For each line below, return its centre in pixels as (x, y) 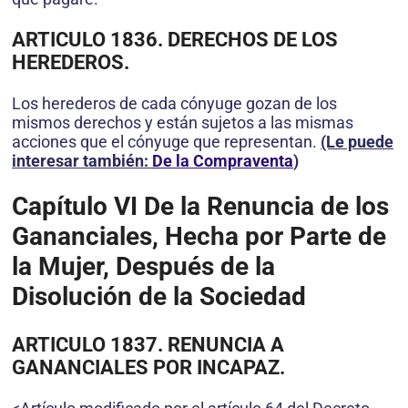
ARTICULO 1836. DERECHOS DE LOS (175, 40)
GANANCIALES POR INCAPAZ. (148, 367)
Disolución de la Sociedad (159, 297)
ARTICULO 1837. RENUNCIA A (148, 344)
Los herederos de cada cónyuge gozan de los (174, 104)
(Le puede (357, 142)
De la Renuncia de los (263, 207)
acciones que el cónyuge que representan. (166, 142)
